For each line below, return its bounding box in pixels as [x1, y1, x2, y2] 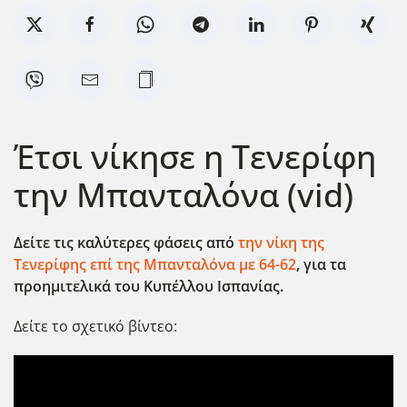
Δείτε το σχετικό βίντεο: [14, 316, 177, 336]
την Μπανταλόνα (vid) [14, 173, 353, 216]
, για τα [296, 254, 346, 274]
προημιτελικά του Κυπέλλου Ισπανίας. [14, 276, 283, 296]
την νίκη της [238, 233, 324, 253]
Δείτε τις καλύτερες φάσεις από [14, 233, 238, 253]
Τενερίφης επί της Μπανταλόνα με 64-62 [14, 254, 296, 274]
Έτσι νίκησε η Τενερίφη [14, 134, 376, 178]
